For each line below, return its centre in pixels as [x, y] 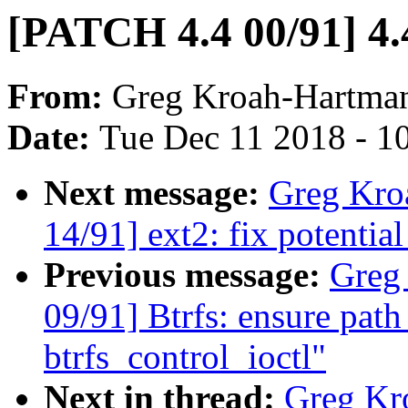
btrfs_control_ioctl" [185, 357]
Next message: [156, 193]
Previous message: [187, 275]
